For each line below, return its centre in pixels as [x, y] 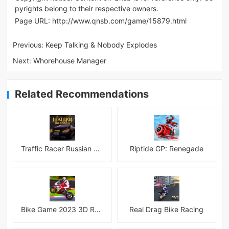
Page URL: [33, 21]
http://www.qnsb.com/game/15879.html [119, 21]
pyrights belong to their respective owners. [86, 8]
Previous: [29, 45]
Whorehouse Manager [70, 61]
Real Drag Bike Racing [167, 209]
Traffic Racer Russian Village [97, 149]
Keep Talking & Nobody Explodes [101, 45]
